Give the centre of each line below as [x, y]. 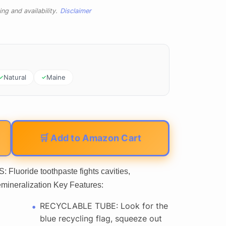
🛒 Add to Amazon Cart [90, 138]
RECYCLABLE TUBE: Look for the [104, 206]
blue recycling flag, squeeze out [101, 218]
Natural [15, 77]
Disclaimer [75, 11]
